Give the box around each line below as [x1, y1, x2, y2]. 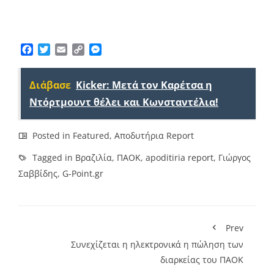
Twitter [50, 43, 83, 57]
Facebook [33, 43, 77, 57]
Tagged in [30, 152, 75, 164]
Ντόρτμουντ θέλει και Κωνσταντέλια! [29, 95, 218, 109]
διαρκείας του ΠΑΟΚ [160, 254, 243, 266]
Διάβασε [29, 78, 71, 92]
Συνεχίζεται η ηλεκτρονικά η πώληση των [71, 239, 243, 251]
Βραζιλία [75, 152, 112, 164]
